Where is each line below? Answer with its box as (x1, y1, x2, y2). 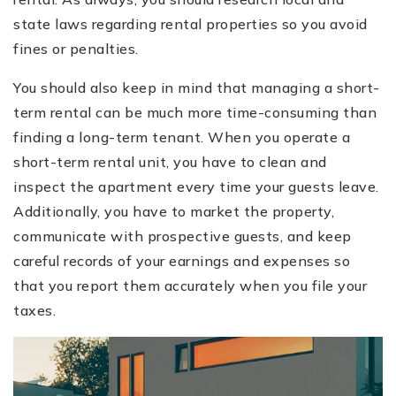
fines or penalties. (13, 39, 139, 57)
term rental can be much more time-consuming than (13, 103, 377, 121)
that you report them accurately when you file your (13, 276, 367, 294)
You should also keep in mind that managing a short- (13, 78, 380, 96)
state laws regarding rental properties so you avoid (13, 14, 368, 33)
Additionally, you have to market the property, (13, 202, 334, 220)
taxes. (13, 301, 56, 319)
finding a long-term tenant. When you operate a (13, 127, 350, 146)
